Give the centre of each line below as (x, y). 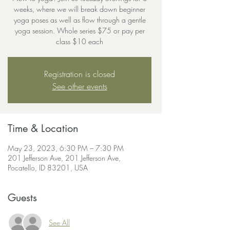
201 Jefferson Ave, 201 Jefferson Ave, (64, 158)
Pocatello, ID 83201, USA (48, 167)
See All (59, 223)
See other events (80, 86)
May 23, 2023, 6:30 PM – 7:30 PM (66, 148)
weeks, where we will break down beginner (80, 9)
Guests (22, 197)
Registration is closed (80, 74)
